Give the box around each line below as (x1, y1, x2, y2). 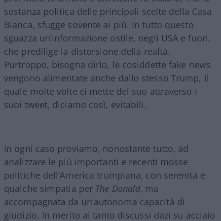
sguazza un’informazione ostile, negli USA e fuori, (4, 32, 211, 44)
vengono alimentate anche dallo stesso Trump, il (4, 72, 209, 84)
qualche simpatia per (4, 182, 96, 194)
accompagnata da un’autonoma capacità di (4, 195, 185, 208)
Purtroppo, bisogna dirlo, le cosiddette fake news (4, 58, 211, 71)
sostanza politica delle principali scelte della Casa (4, 5, 212, 17)
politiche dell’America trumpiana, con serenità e (4, 169, 205, 181)
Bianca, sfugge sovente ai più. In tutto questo (4, 18, 194, 31)
